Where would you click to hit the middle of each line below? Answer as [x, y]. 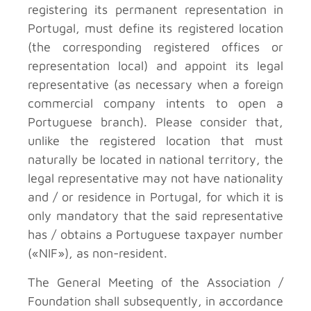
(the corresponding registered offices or [155, 47]
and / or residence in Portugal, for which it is [155, 197]
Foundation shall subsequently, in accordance [155, 301]
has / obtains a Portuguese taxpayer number [155, 235]
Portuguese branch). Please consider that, [155, 122]
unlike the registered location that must [155, 141]
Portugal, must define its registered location [155, 28]
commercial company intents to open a [155, 103]
